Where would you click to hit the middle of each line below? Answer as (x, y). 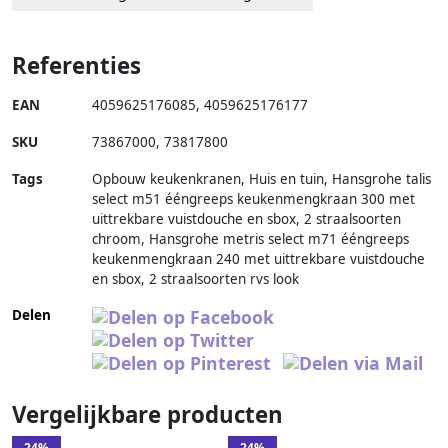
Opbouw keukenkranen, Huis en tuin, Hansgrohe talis (261, 179)
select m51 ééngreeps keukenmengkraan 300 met (253, 199)
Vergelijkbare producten (147, 415)
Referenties (76, 66)
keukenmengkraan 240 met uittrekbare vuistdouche (258, 259)
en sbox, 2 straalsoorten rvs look (195, 279)
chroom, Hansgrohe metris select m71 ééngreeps (250, 239)
